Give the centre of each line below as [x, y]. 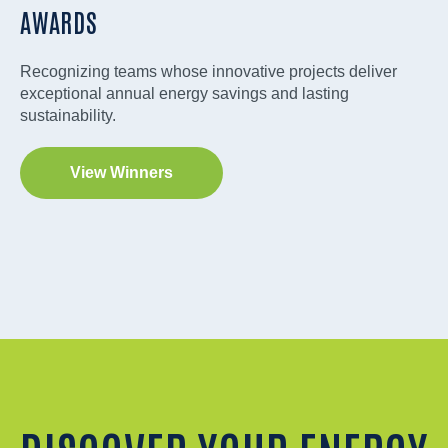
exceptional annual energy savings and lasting [184, 93]
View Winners [121, 172]
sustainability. [68, 115]
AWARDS [59, 20]
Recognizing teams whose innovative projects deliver [208, 71]
